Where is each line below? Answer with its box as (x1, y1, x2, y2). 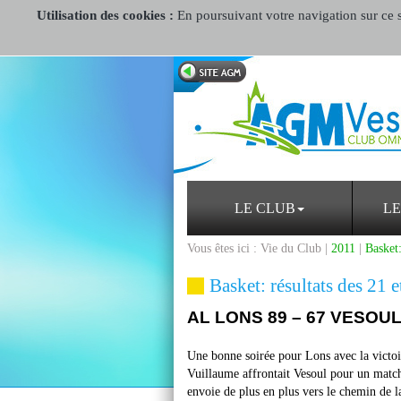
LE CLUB (235, 200, 295, 216)
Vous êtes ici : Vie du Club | (187, 242, 331, 255)
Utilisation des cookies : (37, 8, 177, 22)
